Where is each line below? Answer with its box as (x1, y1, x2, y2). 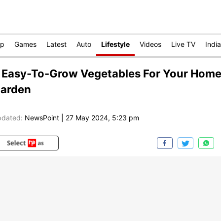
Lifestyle (101, 40, 130, 48)
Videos (140, 40, 161, 48)
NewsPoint (25, 113, 59, 122)
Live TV (171, 40, 195, 48)
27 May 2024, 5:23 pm (66, 113, 139, 122)
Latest (46, 40, 67, 48)
